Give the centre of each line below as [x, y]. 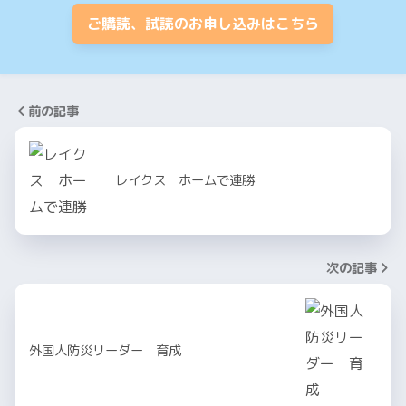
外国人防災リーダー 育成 [105, 350]
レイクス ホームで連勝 [185, 180]
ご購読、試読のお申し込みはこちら [203, 23]
